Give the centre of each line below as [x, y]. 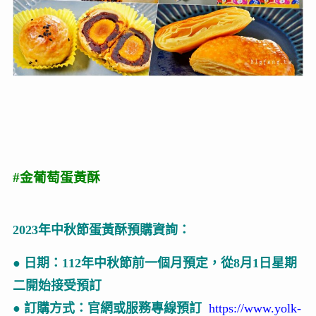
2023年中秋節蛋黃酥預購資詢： [101, 230]
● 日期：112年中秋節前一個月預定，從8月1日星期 [154, 263]
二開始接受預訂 [57, 285]
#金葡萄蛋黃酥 [56, 177]
